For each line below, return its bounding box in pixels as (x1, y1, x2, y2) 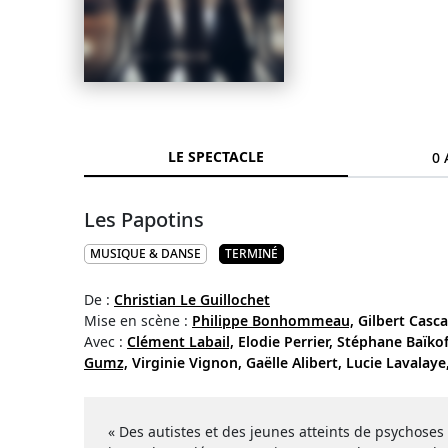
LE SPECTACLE (168, 147, 265, 167)
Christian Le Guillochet (114, 290, 270, 310)
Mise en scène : (84, 311, 192, 331)
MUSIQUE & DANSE (90, 245, 201, 263)
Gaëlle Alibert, (246, 353, 342, 373)
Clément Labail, (127, 332, 234, 352)
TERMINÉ (225, 245, 278, 263)
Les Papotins (84, 206, 204, 234)
